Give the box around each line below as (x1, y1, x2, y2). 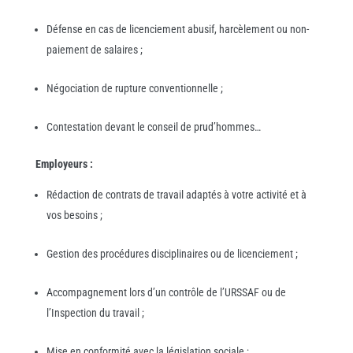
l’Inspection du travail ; (46, 306, 144, 319)
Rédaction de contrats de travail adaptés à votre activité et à (46, 188, 307, 201)
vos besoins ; (46, 208, 102, 221)
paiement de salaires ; (46, 43, 143, 56)
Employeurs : (35, 157, 93, 170)
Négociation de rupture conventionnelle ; (46, 81, 223, 95)
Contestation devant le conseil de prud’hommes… (46, 120, 261, 133)
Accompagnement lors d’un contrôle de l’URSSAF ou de (46, 285, 286, 299)
